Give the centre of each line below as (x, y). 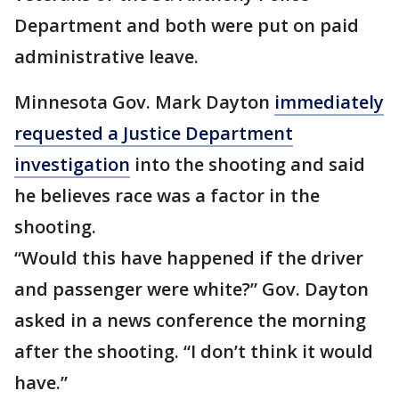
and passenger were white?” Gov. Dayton (191, 289)
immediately (329, 102)
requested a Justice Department (154, 133)
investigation (72, 164)
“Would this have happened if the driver (189, 258)
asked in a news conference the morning (190, 320)
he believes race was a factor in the (167, 195)
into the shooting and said (248, 164)
